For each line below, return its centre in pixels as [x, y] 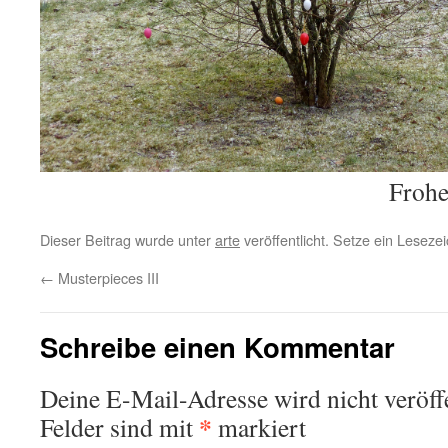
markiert [259, 427]
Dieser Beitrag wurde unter [127, 240]
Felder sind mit [119, 427]
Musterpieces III [106, 278]
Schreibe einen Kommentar [217, 347]
